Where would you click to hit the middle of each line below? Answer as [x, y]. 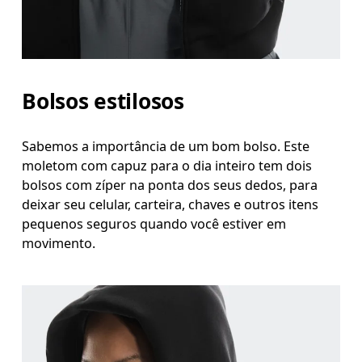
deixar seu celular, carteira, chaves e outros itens [170, 204]
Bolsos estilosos [103, 101]
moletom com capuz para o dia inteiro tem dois [167, 165]
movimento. [59, 243]
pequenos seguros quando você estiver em [154, 223]
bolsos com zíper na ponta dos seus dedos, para [170, 185]
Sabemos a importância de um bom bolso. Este [166, 146]
